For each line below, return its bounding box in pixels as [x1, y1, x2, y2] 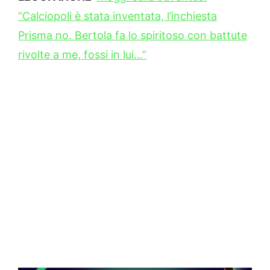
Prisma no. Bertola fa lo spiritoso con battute [18, 29, 247, 42]
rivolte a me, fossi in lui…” [18, 48, 146, 61]
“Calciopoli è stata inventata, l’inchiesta [18, 10, 217, 23]
